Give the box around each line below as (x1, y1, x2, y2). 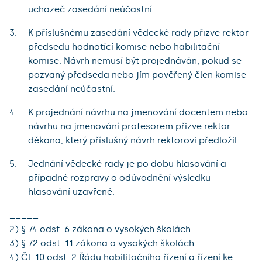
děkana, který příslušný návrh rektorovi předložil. (28, 135, 239, 146)
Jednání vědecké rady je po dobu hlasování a (28, 158, 226, 170)
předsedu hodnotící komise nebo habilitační (28, 42, 220, 53)
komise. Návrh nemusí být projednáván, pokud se (28, 56, 242, 67)
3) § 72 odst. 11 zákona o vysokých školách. (9, 238, 196, 249)
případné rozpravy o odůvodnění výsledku (28, 173, 211, 184)
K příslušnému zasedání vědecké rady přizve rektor (28, 27, 249, 39)
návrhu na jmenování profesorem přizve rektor (28, 121, 230, 132)
